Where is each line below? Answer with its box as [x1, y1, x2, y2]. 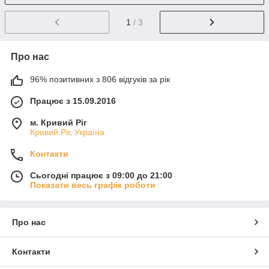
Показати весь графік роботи [30, 180, 156, 190]
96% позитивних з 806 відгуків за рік [30, 74, 170, 85]
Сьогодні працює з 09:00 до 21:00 [30, 171, 172, 181]
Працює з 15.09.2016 [30, 96, 116, 106]
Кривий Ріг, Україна [30, 127, 104, 138]
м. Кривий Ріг [30, 118, 87, 128]
